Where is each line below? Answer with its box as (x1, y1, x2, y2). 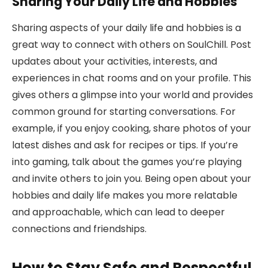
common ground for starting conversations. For (12, 105, 236, 119)
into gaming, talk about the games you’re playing (12, 155, 242, 169)
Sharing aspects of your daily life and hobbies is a (12, 21, 241, 35)
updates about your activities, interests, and (12, 54, 217, 69)
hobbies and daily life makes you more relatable (12, 188, 237, 203)
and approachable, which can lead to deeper (12, 205, 225, 220)
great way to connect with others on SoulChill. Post (12, 38, 251, 52)
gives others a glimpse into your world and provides (12, 88, 253, 102)
